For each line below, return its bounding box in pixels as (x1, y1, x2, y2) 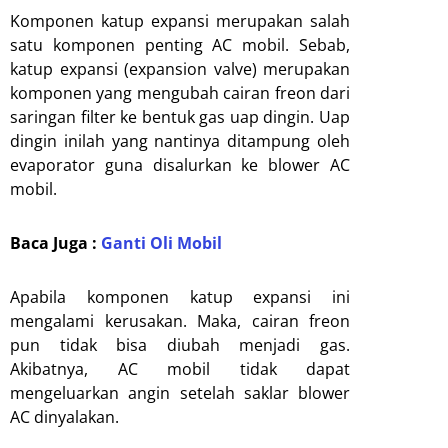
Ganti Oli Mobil (101, 231, 222, 254)
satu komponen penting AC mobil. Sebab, (10, 33, 350, 56)
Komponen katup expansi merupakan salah (10, 9, 350, 32)
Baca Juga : (10, 231, 101, 254)
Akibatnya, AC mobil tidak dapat (10, 357, 350, 380)
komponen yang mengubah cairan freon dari (10, 81, 350, 104)
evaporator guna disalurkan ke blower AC (10, 153, 350, 176)
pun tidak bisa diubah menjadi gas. (10, 333, 350, 356)
